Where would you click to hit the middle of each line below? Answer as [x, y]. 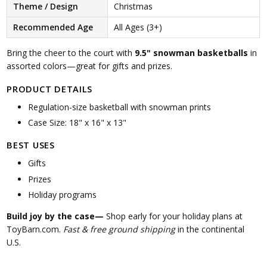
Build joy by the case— [55, 216]
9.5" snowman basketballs [192, 52]
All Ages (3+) [138, 27]
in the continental [210, 229]
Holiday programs [62, 194]
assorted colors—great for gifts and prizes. [90, 66]
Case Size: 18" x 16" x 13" [77, 122]
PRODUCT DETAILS [50, 89]
